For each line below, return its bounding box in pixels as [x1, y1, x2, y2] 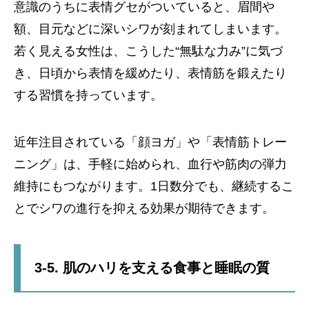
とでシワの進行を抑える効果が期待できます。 [14, 201, 275, 216]
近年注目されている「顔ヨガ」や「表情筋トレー [14, 135, 287, 150]
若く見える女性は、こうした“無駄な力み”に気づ [14, 44, 283, 59]
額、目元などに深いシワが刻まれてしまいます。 [14, 22, 287, 37]
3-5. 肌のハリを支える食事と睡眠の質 [34, 260, 270, 276]
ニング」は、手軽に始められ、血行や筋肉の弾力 [14, 157, 287, 172]
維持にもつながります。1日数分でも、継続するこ [14, 179, 294, 194]
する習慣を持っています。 [14, 88, 163, 103]
